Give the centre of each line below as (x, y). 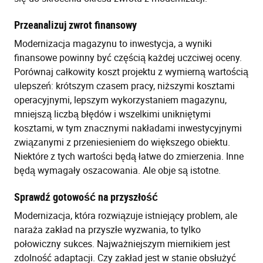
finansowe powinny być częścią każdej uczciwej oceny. (128, 58)
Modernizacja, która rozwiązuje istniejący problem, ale (126, 216)
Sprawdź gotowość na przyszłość (86, 197)
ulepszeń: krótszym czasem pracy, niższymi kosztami (124, 86)
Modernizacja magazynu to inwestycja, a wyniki (113, 44)
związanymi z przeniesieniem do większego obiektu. (122, 142)
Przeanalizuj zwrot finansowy (75, 25)
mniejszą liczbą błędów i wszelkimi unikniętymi (112, 114)
